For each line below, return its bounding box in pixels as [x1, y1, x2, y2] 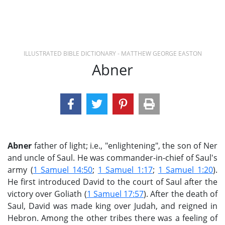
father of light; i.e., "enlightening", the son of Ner [32, 140, 217, 151]
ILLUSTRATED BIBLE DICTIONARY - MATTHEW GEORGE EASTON [23, 49, 202, 58]
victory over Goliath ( [8, 188, 87, 199]
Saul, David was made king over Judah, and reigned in [8, 200, 217, 211]
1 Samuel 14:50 [33, 164, 93, 175]
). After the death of [144, 188, 218, 199]
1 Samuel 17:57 [86, 188, 144, 199]
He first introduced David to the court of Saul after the [8, 176, 217, 187]
